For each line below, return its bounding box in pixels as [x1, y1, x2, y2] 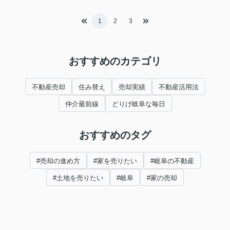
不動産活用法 [158, 83, 199, 91]
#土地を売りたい [53, 174, 103, 182]
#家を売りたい [93, 157, 137, 165]
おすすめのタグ [79, 129, 151, 141]
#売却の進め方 [36, 157, 80, 165]
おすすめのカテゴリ [69, 55, 161, 67]
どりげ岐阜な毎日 [111, 100, 165, 108]
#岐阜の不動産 [150, 157, 194, 165]
